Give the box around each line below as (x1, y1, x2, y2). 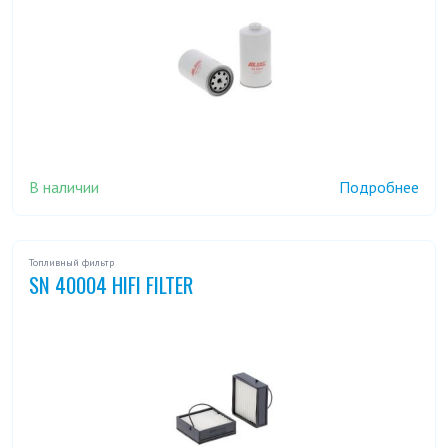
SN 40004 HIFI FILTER (29, 269, 193, 301)
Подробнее (339, 177, 419, 198)
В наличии (29, 176, 99, 197)
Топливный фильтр (29, 256, 114, 270)
